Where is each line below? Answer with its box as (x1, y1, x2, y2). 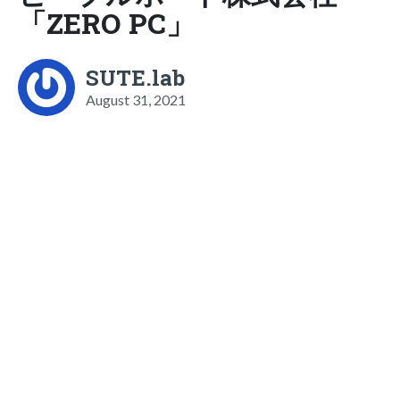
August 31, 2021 (86, 90, 186, 108)
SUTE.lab (86, 62, 185, 92)
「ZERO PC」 (18, 3, 195, 42)
